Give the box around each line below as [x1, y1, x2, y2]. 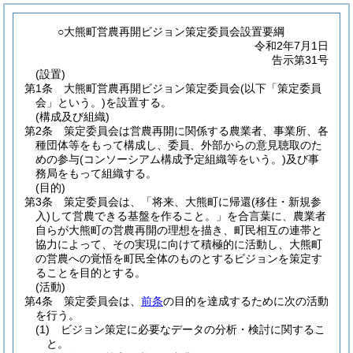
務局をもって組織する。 [35, 167, 157, 180]
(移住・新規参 [251, 195, 321, 208]
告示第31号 [272, 54, 329, 66]
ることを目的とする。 [35, 266, 146, 279]
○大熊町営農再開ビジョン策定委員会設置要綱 [58, 25, 285, 38]
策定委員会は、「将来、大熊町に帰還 [64, 195, 251, 208]
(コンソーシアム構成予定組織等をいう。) [80, 153, 286, 165]
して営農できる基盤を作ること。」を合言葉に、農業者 [50, 210, 326, 222]
